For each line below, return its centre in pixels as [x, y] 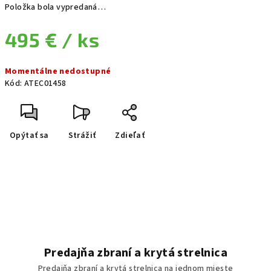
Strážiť [82, 135]
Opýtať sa [29, 135]
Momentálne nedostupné [58, 71]
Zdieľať [130, 135]
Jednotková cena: [39, 61]
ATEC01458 [45, 83]
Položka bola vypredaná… [56, 7]
